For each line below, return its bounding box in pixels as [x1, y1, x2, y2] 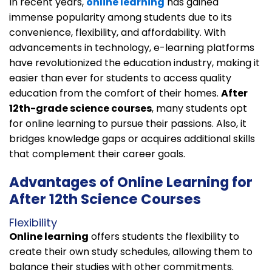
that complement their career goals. [9, 146, 185, 161]
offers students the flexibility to [89, 229, 239, 243]
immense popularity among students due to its [9, 10, 232, 24]
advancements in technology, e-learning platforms [9, 40, 254, 55]
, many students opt [152, 101, 247, 115]
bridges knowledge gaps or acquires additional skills [9, 131, 255, 146]
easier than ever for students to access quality [9, 70, 231, 85]
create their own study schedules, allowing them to [9, 244, 253, 259]
